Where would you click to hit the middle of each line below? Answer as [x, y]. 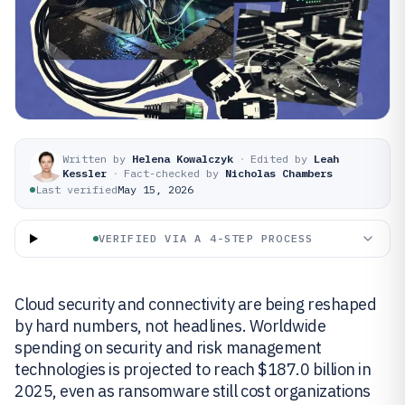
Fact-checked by [171, 173]
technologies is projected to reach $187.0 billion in [193, 369]
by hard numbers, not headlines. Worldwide [170, 326]
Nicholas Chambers [279, 173]
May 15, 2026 [155, 189]
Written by [94, 159]
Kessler [85, 173]
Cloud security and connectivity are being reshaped [196, 304]
